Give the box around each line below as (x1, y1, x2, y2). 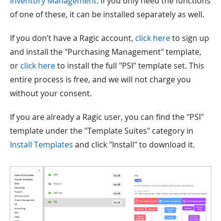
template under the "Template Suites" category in (10, 125, 193, 136)
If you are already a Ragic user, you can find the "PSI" (10, 111, 204, 122)
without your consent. (10, 88, 92, 99)
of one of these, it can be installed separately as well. (10, 9, 204, 20)
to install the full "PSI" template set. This (55, 60, 204, 71)
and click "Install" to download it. (73, 139, 195, 150)
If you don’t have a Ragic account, (10, 33, 135, 43)
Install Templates (10, 139, 73, 150)
